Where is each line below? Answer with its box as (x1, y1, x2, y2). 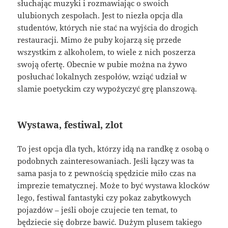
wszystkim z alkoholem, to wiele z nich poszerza (17, 46, 196, 57)
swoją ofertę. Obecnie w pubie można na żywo (17, 59, 188, 69)
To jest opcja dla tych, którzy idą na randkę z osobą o (17, 144, 210, 154)
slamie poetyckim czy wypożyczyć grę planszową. (17, 83, 197, 94)
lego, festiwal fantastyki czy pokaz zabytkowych (17, 192, 192, 203)
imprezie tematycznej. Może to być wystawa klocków (17, 180, 210, 191)
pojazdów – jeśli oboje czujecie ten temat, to (17, 205, 178, 215)
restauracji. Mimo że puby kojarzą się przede (17, 34, 182, 45)
